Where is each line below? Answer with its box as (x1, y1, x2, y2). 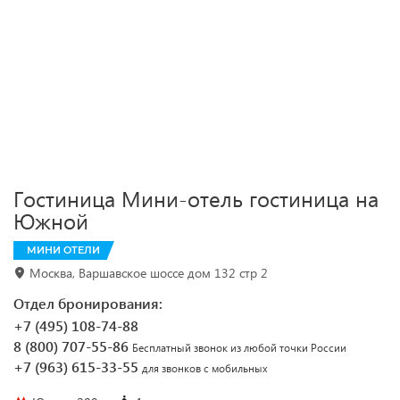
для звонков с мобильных (142, 362, 268, 375)
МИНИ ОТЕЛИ (27, 244, 100, 256)
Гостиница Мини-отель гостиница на (13, 184, 379, 212)
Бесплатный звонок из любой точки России (132, 341, 346, 354)
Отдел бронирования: (13, 294, 162, 312)
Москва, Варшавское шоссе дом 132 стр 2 (29, 264, 268, 281)
